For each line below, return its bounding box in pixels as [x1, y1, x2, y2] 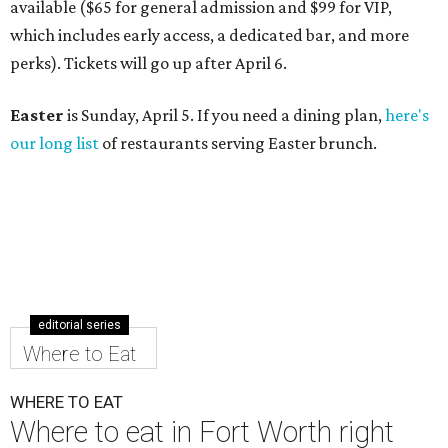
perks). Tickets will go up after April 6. [10, 52, 287, 73]
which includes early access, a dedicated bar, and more [10, 24, 409, 45]
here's [385, 104, 429, 125]
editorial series [38, 317, 121, 332]
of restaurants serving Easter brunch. [99, 132, 377, 153]
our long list [10, 132, 99, 153]
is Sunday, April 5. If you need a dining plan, [64, 104, 385, 125]
